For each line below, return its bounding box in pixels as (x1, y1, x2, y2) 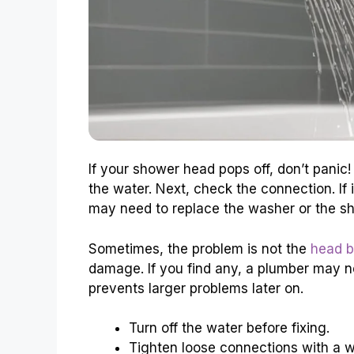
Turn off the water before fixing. (129, 320, 330, 337)
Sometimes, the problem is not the (88, 240, 311, 257)
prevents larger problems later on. (88, 280, 303, 296)
